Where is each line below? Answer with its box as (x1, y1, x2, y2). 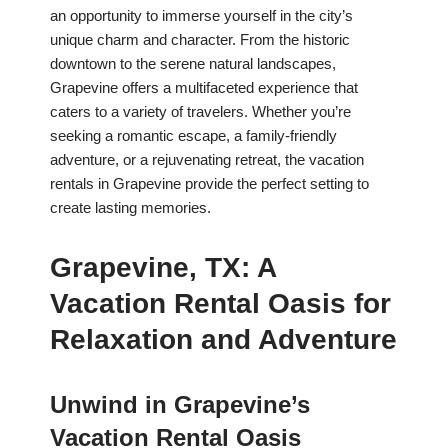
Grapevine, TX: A (50, 252, 276, 284)
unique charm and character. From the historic (50, 31, 350, 49)
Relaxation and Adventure (50, 324, 397, 356)
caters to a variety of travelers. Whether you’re (50, 103, 351, 121)
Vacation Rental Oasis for (50, 288, 391, 320)
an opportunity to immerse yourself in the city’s (50, 7, 353, 25)
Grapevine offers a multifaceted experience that (50, 79, 358, 97)
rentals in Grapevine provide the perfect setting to (50, 175, 369, 193)
